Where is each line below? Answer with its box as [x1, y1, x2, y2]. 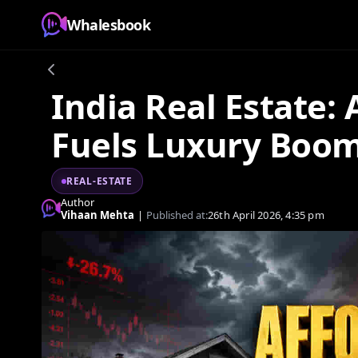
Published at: [146, 208, 208, 222]
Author [61, 195, 94, 209]
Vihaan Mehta [61, 208, 134, 222]
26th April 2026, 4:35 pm [208, 208, 324, 222]
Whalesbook [67, 15, 150, 34]
